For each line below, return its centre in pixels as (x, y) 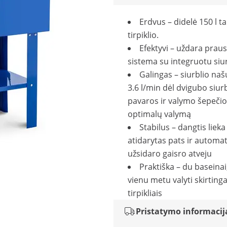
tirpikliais (145, 193)
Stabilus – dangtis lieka (182, 127)
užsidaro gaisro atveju (170, 154)
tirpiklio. (143, 35)
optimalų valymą (159, 114)
